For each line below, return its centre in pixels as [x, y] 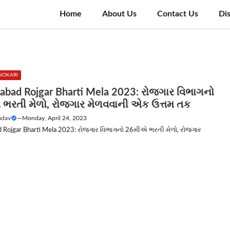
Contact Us [178, 14]
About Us [119, 14]
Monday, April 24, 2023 [55, 118]
